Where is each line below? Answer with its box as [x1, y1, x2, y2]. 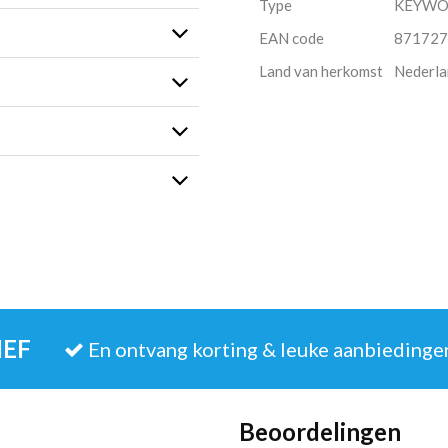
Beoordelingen [239, 417, 401, 446]
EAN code [259, 29, 324, 47]
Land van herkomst [259, 62, 383, 80]
